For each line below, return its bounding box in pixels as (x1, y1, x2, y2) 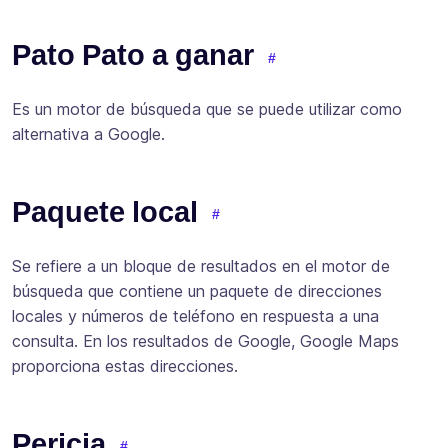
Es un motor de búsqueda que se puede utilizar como (12, 98, 402, 119)
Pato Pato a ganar (12, 38, 254, 73)
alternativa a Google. (12, 123, 165, 144)
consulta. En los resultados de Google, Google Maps (12, 330, 399, 351)
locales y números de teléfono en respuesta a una (12, 305, 379, 326)
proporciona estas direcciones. (12, 355, 238, 376)
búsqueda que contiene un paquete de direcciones (12, 280, 382, 301)
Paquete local (12, 194, 198, 229)
